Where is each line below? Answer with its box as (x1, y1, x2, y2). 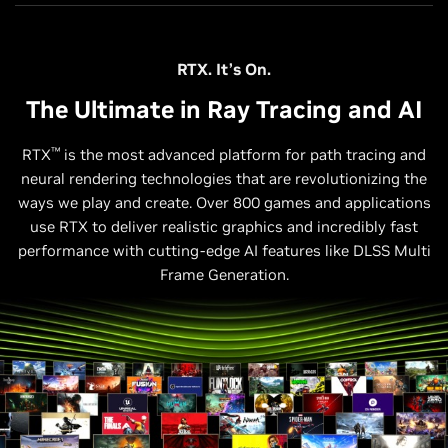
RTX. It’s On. (177, 59, 271, 80)
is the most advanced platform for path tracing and (60, 145, 426, 165)
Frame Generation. (159, 265, 289, 285)
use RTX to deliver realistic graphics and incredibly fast (30, 217, 418, 237)
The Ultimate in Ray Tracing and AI (26, 94, 422, 126)
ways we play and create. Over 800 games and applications (17, 193, 431, 213)
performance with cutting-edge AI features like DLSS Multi (17, 241, 431, 261)
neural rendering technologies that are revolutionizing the (21, 169, 427, 189)
